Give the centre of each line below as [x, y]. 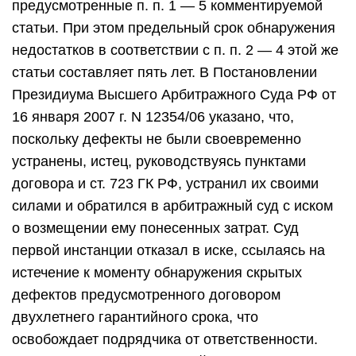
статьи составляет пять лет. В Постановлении [164, 72]
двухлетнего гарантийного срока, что [135, 317]
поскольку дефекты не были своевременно [157, 139]
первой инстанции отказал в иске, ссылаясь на [168, 250]
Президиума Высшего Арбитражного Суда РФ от [174, 95]
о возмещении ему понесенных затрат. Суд [155, 228]
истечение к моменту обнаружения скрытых [157, 273]
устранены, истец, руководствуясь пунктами [159, 161]
